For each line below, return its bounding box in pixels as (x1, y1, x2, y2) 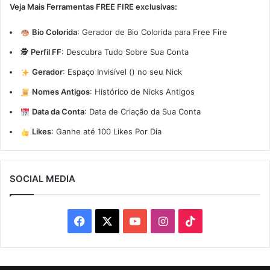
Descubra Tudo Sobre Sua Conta (66, 47, 189, 57)
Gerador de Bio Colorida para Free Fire (81, 27, 227, 37)
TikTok (195, 214, 230, 227)
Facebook (84, 214, 135, 227)
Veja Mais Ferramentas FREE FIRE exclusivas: (10, 2, 177, 12)
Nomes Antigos (31, 87, 90, 97)
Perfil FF (31, 47, 61, 57)
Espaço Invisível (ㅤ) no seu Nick (67, 67, 182, 77)
